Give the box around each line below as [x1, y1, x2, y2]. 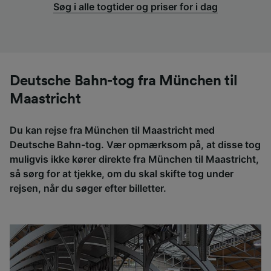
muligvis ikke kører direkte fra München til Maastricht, [10, 153, 259, 166]
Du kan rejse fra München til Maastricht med [10, 124, 215, 137]
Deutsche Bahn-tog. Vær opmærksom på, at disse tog [10, 139, 261, 151]
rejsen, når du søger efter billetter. [10, 182, 166, 195]
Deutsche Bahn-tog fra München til [10, 74, 238, 89]
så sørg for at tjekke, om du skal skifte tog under [10, 168, 233, 180]
